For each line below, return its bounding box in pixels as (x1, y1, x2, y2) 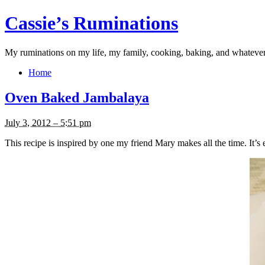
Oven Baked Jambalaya (5, 89, 149, 105)
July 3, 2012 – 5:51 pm (5, 117, 91, 128)
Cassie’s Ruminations (5, 12, 178, 34)
